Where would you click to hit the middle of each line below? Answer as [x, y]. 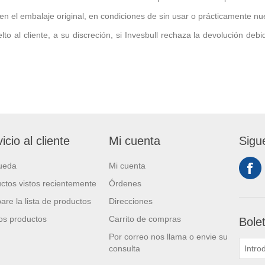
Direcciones [131, 201]
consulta [125, 248]
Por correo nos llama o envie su [168, 237]
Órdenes [125, 183]
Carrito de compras [145, 219]
